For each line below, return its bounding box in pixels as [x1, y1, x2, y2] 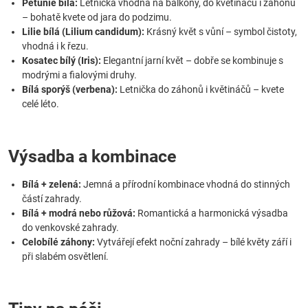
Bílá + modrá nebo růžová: [22, 208, 135, 219]
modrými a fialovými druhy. [22, 69, 137, 80]
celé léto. [22, 98, 59, 109]
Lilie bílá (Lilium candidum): [22, 26, 144, 37]
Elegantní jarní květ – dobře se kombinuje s [101, 55, 283, 66]
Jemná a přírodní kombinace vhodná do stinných [81, 179, 290, 190]
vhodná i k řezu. [22, 41, 89, 52]
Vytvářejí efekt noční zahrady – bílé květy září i [95, 236, 291, 247]
